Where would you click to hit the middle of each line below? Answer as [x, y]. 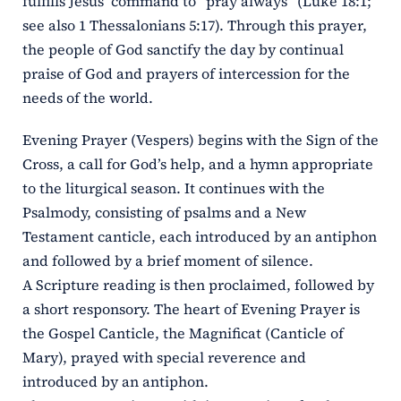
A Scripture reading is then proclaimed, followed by [198, 285]
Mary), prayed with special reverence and [164, 358]
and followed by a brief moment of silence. [167, 261]
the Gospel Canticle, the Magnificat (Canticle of [183, 333]
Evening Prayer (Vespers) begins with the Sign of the [200, 140]
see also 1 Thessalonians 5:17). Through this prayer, [194, 26]
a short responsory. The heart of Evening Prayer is [191, 309]
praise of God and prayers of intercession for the [186, 74]
